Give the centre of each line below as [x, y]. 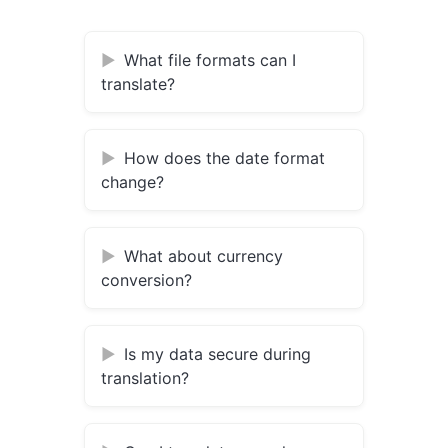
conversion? [146, 280]
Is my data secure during [217, 354]
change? [132, 182]
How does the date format [224, 158]
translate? [138, 84]
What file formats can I [210, 60]
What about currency [203, 256]
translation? [145, 378]
